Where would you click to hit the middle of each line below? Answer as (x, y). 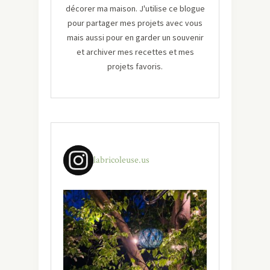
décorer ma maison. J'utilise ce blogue (135, 9)
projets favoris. (135, 67)
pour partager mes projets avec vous (135, 23)
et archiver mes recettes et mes (135, 52)
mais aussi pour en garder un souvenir (135, 38)
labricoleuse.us (121, 160)
